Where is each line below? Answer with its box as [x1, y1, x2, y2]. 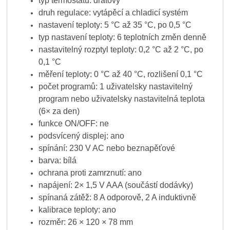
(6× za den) [38, 107, 80, 116]
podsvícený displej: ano [38, 131, 124, 141]
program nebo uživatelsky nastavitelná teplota [38, 94, 205, 104]
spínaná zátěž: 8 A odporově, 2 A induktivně [38, 193, 196, 202]
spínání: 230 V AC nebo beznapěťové [38, 144, 175, 153]
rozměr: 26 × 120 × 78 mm [38, 218, 133, 227]
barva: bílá [38, 156, 76, 165]
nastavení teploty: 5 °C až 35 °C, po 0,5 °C [38, 21, 191, 30]
